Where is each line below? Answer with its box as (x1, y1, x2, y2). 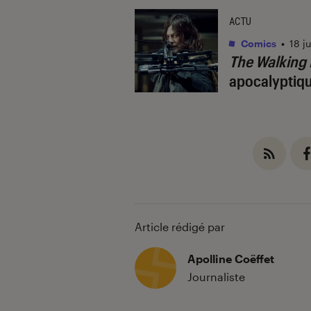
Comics (239, 37, 276, 49)
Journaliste (187, 269, 245, 283)
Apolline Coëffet (187, 251, 274, 265)
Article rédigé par (135, 219, 225, 233)
